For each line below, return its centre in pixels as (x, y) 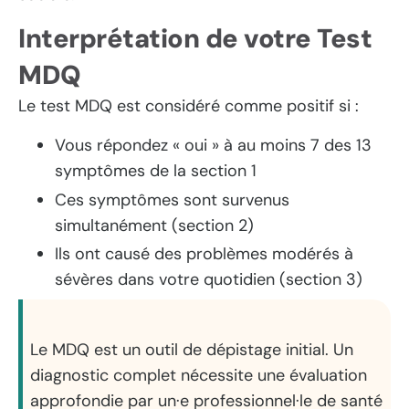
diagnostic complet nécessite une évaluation (199, 376)
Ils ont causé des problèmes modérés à (204, 254)
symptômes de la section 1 (156, 170)
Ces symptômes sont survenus (172, 199)
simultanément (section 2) (154, 225)
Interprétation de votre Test (195, 39)
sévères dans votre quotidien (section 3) (209, 280)
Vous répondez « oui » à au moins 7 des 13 (213, 145)
